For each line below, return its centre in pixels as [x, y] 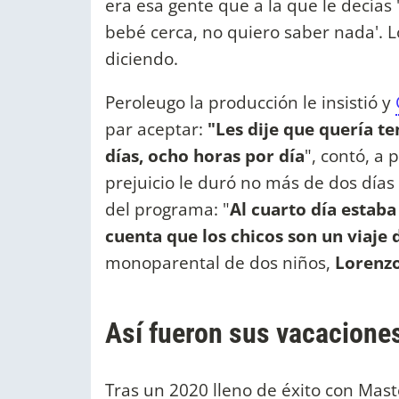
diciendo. [142, 59]
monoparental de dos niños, [220, 263]
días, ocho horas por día [205, 156]
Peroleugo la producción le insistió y [250, 102]
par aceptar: [156, 129]
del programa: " [167, 209]
